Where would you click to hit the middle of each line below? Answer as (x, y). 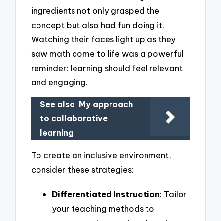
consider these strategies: (83, 170)
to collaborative (74, 119)
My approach (106, 104)
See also (58, 104)
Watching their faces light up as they (104, 39)
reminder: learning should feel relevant (107, 68)
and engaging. (60, 82)
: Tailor (173, 194)
